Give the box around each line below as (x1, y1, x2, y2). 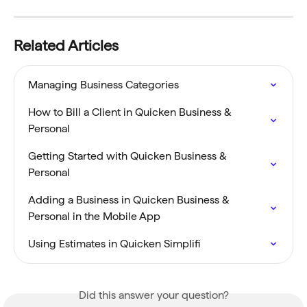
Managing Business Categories (28, 78, 179, 90)
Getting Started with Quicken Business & (28, 149, 230, 162)
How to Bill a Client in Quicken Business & (28, 106, 234, 118)
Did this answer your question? (78, 288, 229, 301)
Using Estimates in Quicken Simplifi (28, 237, 200, 249)
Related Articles (14, 36, 119, 53)
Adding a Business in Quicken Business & (28, 193, 232, 206)
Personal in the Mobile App (28, 210, 160, 222)
